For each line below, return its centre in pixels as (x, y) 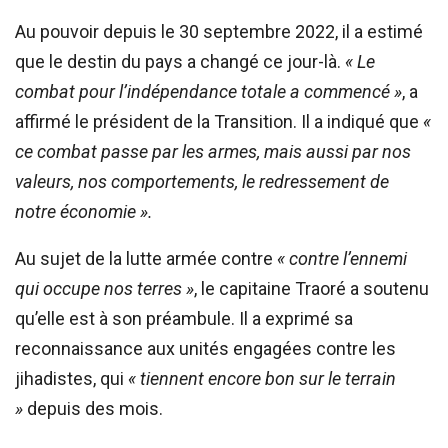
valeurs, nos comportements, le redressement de (202, 181)
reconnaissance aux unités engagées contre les (205, 348)
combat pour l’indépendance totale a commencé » (208, 91)
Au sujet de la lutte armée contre (146, 258)
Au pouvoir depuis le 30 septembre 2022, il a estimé (219, 31)
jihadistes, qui (71, 378)
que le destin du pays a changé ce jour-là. (180, 61)
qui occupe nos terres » (104, 288)
